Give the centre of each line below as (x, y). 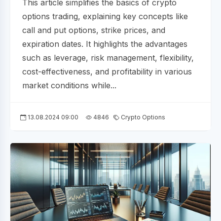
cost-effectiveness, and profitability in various (107, 72)
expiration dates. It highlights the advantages (105, 44)
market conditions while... (69, 86)
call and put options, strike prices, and (94, 30)
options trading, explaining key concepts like (105, 17)
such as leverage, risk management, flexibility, (108, 58)
